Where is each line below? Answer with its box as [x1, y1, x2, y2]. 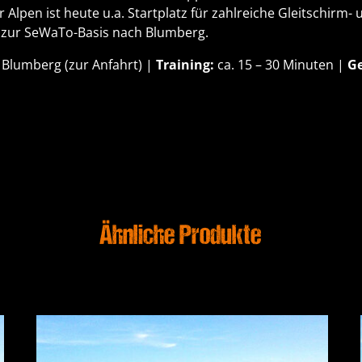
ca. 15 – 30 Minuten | [213, 56, 347, 74]
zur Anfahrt [68, 56, 138, 74]
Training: [155, 56, 214, 74]
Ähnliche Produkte [99, 223, 263, 252]
